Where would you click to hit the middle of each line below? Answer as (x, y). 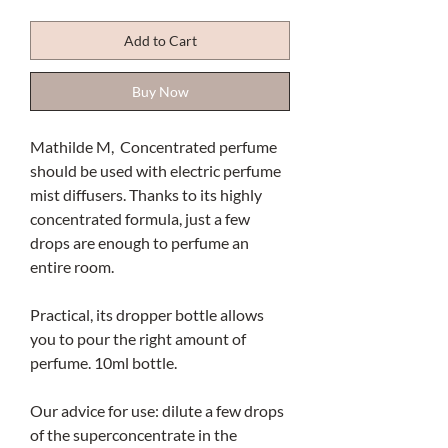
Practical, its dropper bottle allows (147, 315)
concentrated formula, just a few (140, 219)
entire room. (72, 267)
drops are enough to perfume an (139, 243)
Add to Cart (160, 41)
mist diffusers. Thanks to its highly (146, 195)
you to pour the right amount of (138, 339)
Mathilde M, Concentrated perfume (153, 147)
